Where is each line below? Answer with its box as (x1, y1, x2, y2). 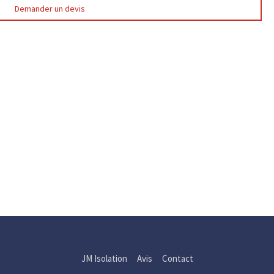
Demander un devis (14, 3, 85, 14)
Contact (161, 253, 193, 264)
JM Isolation (81, 253, 127, 264)
